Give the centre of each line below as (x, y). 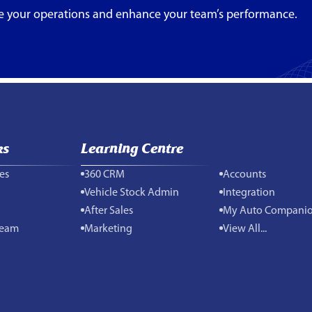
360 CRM (104, 174)
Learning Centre (132, 148)
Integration (249, 193)
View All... (245, 229)
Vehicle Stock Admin (132, 193)
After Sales (109, 211)
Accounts (245, 174)
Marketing (108, 229)
